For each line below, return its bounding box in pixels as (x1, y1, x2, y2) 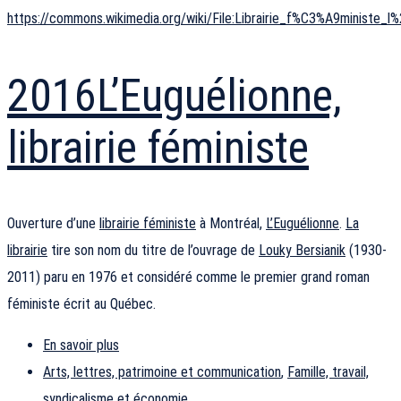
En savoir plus (43, 337, 119, 354)
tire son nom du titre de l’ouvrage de (47, 242, 259, 260)
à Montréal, (196, 215, 266, 233)
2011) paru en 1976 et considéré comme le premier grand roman (7, 269, 370, 286)
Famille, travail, (287, 363, 369, 381)
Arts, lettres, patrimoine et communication (43, 363, 281, 381)
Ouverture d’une (7, 215, 99, 233)
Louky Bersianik (259, 242, 346, 260)
